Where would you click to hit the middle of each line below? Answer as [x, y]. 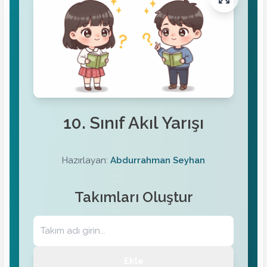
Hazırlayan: [86, 160]
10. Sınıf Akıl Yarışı [133, 123]
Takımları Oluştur [133, 197]
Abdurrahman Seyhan [158, 160]
